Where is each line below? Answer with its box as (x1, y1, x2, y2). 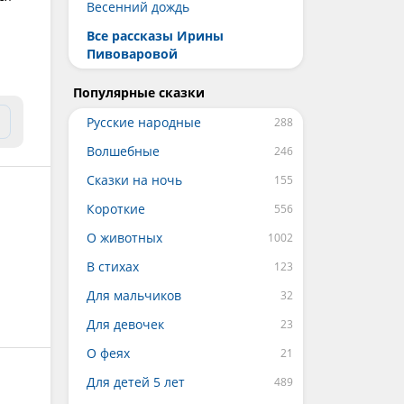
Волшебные (87, 142, 160, 160)
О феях (87, 344, 130, 362)
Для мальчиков (87, 287, 181, 304)
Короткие (87, 200, 145, 217)
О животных (87, 229, 162, 246)
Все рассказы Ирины (87, 27, 224, 44)
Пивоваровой (87, 45, 178, 62)
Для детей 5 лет (87, 373, 185, 390)
